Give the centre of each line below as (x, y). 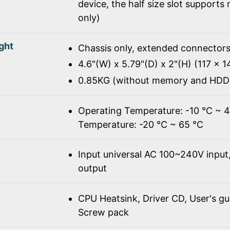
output (92, 168)
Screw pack (103, 212)
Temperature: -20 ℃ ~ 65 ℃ (140, 124)
